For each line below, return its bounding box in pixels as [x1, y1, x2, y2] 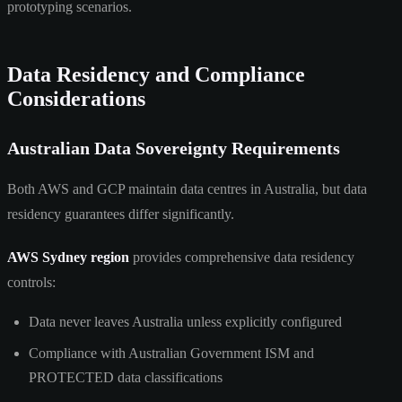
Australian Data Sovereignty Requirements [7, 137, 340, 158]
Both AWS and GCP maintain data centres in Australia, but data [7, 180, 367, 197]
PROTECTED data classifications [29, 369, 223, 385]
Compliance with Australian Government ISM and [29, 345, 314, 361]
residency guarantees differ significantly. [7, 205, 234, 222]
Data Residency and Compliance [7, 62, 305, 86]
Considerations [7, 86, 145, 110]
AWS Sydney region [7, 249, 129, 265]
